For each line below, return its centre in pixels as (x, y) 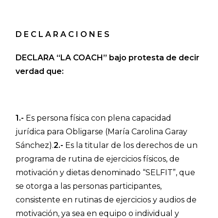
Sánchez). (35, 145)
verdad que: (40, 71)
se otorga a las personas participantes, (89, 186)
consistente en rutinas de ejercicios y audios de (106, 200)
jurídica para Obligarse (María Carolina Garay (102, 132)
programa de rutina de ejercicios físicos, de (98, 159)
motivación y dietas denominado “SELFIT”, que (106, 173)
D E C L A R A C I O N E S (63, 34)
